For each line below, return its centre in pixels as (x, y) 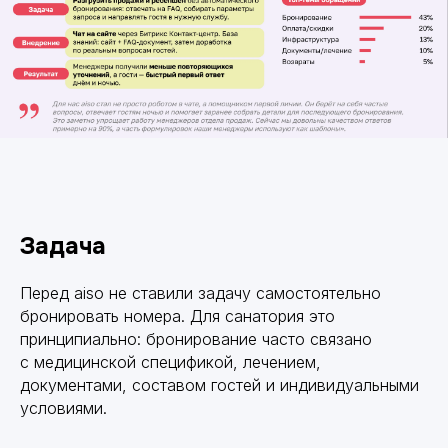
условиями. (63, 407)
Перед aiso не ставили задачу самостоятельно (200, 292)
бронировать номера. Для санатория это (177, 315)
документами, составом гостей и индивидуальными (219, 384)
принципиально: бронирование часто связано (196, 338)
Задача (63, 245)
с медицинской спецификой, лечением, (170, 361)
